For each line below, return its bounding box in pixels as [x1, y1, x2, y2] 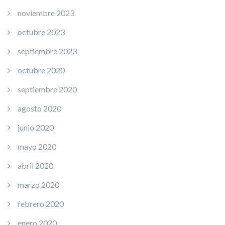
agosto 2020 [18, 103, 61, 113]
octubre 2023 [18, 27, 65, 37]
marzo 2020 [18, 180, 59, 189]
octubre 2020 [18, 65, 65, 75]
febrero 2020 [18, 199, 64, 208]
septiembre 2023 [18, 46, 77, 56]
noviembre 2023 [18, 8, 74, 18]
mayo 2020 [18, 142, 56, 151]
